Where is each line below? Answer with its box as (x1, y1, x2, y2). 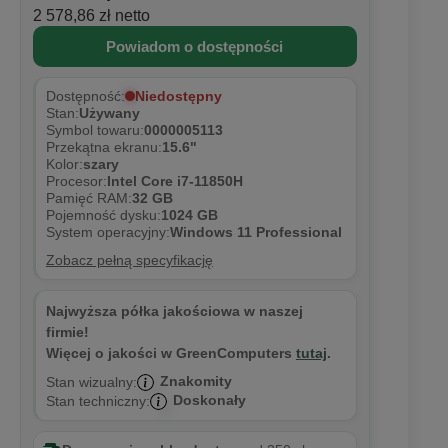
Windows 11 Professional (169, 225, 342, 241)
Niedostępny (134, 88, 222, 104)
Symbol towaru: (45, 123, 144, 139)
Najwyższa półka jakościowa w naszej (45, 303, 303, 320)
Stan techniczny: (45, 392, 150, 409)
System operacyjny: (45, 225, 170, 241)
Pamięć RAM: (45, 191, 132, 207)
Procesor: (45, 174, 107, 190)
